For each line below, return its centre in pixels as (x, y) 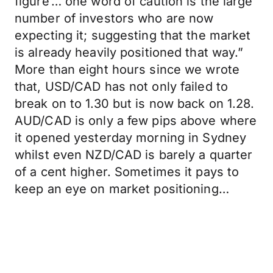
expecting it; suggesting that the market (133, 35)
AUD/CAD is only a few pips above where (136, 121)
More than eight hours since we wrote (127, 69)
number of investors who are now (114, 18)
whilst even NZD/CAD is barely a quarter (134, 155)
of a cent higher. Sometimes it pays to (127, 172)
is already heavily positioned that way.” (129, 52)
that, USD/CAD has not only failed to (122, 87)
